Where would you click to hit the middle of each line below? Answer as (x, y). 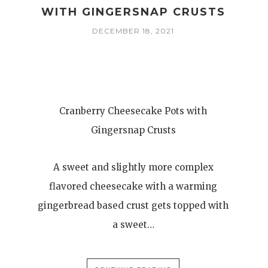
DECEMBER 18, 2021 (133, 31)
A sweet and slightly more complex (133, 167)
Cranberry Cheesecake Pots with (133, 111)
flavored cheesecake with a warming (133, 187)
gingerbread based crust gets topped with (133, 206)
